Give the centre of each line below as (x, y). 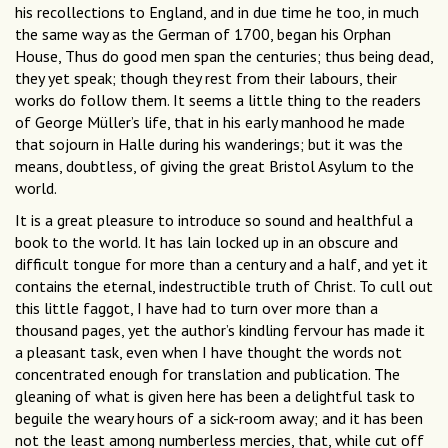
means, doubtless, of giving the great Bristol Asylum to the (214, 166)
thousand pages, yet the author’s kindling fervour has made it (220, 330)
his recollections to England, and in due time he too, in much (217, 12)
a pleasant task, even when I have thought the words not (208, 352)
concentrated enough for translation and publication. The (207, 374)
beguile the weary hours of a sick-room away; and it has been (219, 418)
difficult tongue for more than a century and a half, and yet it (221, 264)
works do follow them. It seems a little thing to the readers (218, 100)
